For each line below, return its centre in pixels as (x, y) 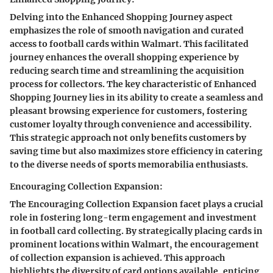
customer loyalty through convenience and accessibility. (131, 124)
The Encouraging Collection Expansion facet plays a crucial (136, 204)
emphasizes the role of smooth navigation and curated (127, 30)
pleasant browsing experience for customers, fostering (129, 111)
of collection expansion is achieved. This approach (117, 257)
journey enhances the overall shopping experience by (124, 57)
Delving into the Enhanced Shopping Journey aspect (121, 17)
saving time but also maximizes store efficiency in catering (136, 151)
